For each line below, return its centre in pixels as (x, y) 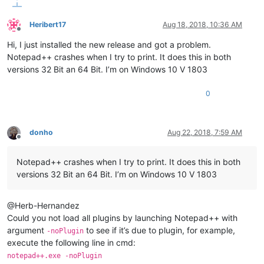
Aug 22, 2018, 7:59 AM (205, 133)
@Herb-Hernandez (43, 206)
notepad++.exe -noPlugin (55, 256)
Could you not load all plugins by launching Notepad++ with (122, 218)
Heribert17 (48, 25)
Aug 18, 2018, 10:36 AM (202, 25)
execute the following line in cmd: (71, 243)
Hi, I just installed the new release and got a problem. (109, 45)
